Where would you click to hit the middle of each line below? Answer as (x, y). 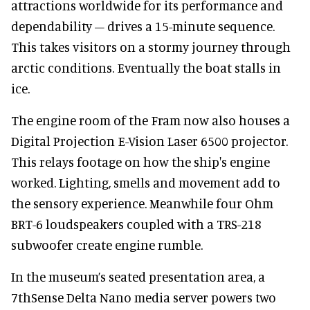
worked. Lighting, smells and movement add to (146, 182)
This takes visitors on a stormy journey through (151, 46)
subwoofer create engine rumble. (107, 244)
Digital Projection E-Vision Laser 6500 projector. (149, 140)
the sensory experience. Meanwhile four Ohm (142, 203)
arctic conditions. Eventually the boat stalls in (146, 67)
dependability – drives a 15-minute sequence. (143, 26)
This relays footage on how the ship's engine (140, 161)
